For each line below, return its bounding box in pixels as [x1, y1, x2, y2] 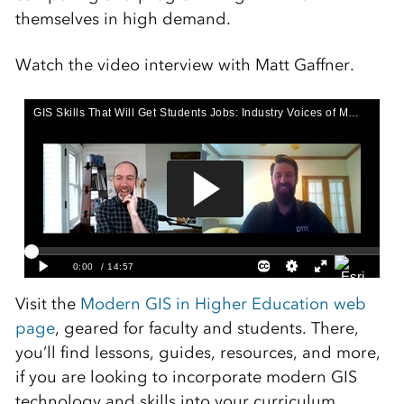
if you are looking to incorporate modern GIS [14, 367, 357, 388]
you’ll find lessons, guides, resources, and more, [14, 343, 381, 363]
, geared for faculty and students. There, [54, 318, 359, 339]
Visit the [14, 294, 80, 315]
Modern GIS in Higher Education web [79, 294, 366, 315]
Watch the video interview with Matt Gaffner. [14, 55, 354, 76]
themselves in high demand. [14, 9, 231, 30]
